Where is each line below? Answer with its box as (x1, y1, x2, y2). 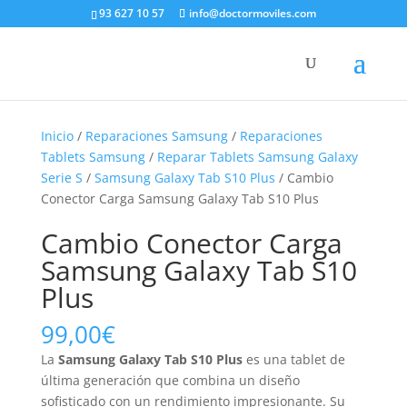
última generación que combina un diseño (40, 372, 300, 389)
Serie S (40, 169, 83, 186)
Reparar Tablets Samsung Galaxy (156, 148, 358, 165)
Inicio (40, 127, 74, 144)
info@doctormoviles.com (188, 5, 316, 21)
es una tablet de (242, 351, 345, 368)
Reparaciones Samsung (84, 127, 228, 144)
